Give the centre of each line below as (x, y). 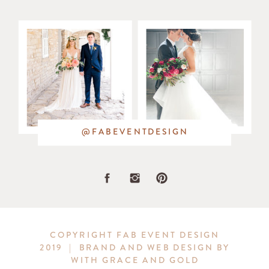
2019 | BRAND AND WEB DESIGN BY (135, 248)
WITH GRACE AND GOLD (135, 261)
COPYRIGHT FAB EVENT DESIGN (135, 235)
